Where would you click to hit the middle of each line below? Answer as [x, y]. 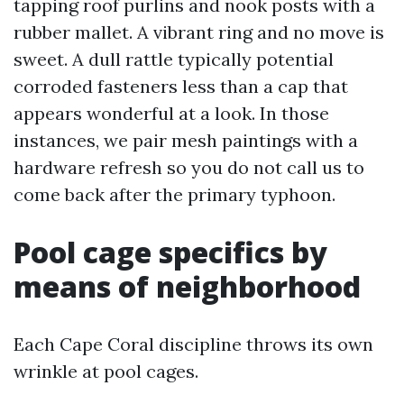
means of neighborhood [187, 286]
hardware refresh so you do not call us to [189, 167]
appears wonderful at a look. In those [171, 113]
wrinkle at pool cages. [106, 371]
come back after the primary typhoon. [174, 194]
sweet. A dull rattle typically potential [174, 59]
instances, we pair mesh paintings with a [186, 140]
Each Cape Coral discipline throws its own [193, 344]
